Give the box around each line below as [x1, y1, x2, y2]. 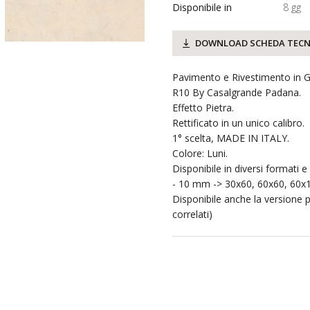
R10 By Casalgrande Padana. [172, 86, 301, 99]
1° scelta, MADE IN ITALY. [172, 131, 289, 145]
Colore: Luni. [172, 147, 228, 160]
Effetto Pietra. [172, 101, 234, 114]
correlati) [172, 208, 212, 221]
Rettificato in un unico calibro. [172, 116, 304, 129]
